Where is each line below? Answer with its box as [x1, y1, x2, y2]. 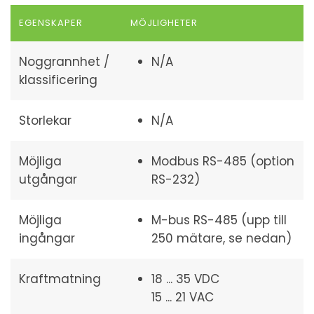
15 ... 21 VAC [151, 289, 214, 306]
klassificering [19, 71, 97, 88]
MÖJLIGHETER [130, 16, 198, 29]
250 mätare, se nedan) [151, 230, 292, 247]
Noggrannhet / [19, 53, 109, 70]
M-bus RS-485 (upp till [151, 212, 287, 228]
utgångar [19, 171, 77, 188]
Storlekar [19, 112, 71, 129]
